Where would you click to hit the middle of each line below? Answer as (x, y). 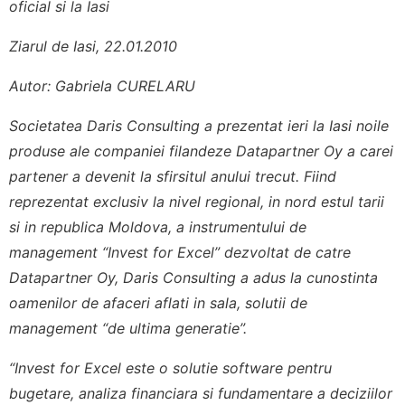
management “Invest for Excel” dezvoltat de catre (180, 252)
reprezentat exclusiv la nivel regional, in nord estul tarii (197, 201)
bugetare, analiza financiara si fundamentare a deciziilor (201, 393)
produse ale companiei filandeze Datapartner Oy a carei (201, 151)
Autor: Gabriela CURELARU (102, 85)
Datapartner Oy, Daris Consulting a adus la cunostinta (193, 277)
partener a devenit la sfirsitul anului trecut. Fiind (173, 176)
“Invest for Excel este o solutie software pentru (170, 367)
